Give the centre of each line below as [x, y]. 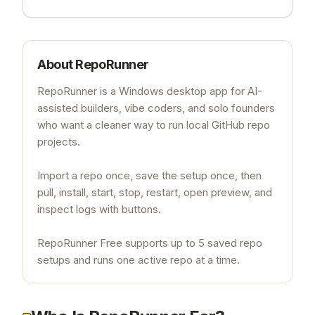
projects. [59, 141]
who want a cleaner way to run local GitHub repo [154, 124]
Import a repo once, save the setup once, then [149, 175]
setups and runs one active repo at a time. [139, 259]
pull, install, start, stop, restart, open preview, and [155, 192]
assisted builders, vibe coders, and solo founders [156, 108]
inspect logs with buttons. [99, 209]
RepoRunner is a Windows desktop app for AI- [150, 91]
